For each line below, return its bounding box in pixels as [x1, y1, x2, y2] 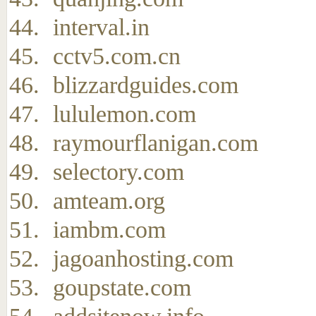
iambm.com [53, 217, 166, 243]
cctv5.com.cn [53, 43, 181, 69]
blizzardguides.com [53, 72, 238, 98]
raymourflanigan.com [53, 130, 258, 156]
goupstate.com [53, 274, 191, 300]
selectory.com [53, 159, 184, 185]
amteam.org [53, 188, 165, 214]
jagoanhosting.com [53, 245, 233, 272]
